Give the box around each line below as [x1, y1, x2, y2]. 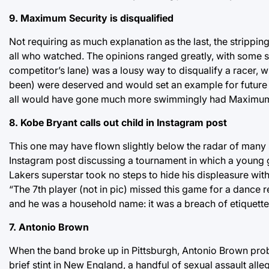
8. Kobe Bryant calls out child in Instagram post [9, 116, 227, 128]
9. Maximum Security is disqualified [9, 11, 174, 24]
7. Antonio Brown [9, 220, 89, 233]
